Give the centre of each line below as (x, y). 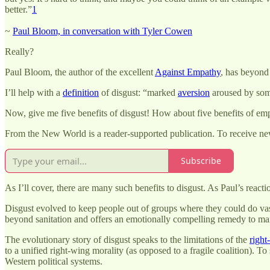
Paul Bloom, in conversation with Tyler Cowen (102, 31)
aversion (194, 92)
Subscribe (201, 161)
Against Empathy (188, 72)
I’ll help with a (34, 92)
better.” (18, 9)
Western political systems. (54, 261)
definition (81, 92)
